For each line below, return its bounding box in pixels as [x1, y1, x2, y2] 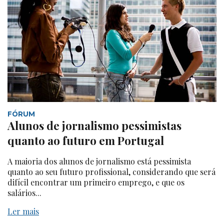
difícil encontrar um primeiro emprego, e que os [7, 177, 184, 188]
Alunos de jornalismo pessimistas [7, 118, 181, 133]
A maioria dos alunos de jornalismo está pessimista [7, 156, 191, 167]
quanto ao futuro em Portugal [7, 133, 164, 148]
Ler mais [7, 206, 39, 217]
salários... [7, 187, 41, 198]
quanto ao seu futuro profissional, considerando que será [7, 166, 215, 177]
